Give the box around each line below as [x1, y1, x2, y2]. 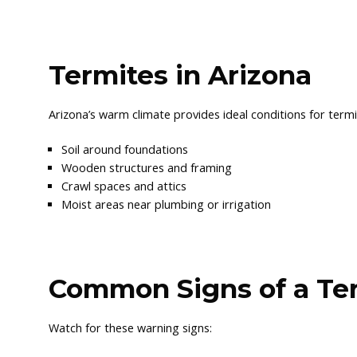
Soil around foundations [61, 141, 189, 157]
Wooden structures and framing [61, 159, 233, 175]
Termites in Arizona [49, 59, 312, 92]
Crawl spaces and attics [61, 178, 187, 194]
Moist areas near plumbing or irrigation [61, 196, 272, 212]
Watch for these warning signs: [49, 320, 213, 335]
